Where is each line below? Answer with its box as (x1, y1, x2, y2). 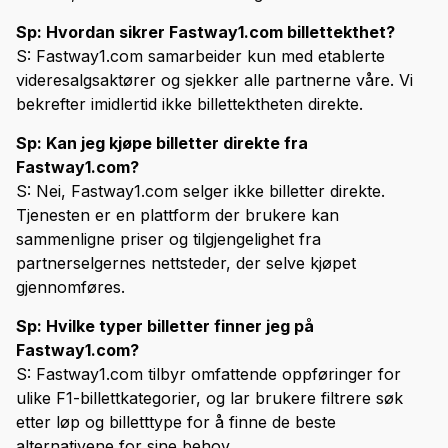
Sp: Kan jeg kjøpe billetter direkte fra (16, 133, 308, 154)
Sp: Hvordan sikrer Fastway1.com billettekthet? (16, 22, 395, 43)
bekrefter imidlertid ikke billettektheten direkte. (16, 94, 363, 115)
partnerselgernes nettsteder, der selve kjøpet (16, 253, 356, 274)
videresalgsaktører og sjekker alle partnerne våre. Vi (16, 70, 413, 91)
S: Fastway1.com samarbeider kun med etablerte (16, 46, 385, 67)
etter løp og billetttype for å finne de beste (16, 412, 336, 433)
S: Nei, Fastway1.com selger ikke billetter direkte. (16, 181, 385, 202)
